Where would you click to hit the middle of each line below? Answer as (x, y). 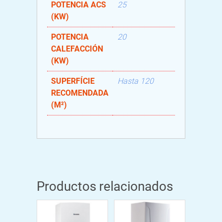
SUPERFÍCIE (73, 81)
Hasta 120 (136, 81)
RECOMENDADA (80, 93)
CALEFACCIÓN (77, 49)
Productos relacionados (105, 186)
